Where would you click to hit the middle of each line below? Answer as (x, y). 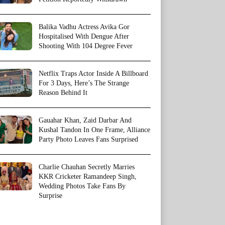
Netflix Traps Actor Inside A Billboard (93, 74)
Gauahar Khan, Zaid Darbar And (85, 120)
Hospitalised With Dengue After (84, 36)
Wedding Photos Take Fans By (82, 186)
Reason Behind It (63, 93)
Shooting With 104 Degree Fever (86, 46)
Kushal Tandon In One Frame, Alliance (94, 130)
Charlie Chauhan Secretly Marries (87, 167)
